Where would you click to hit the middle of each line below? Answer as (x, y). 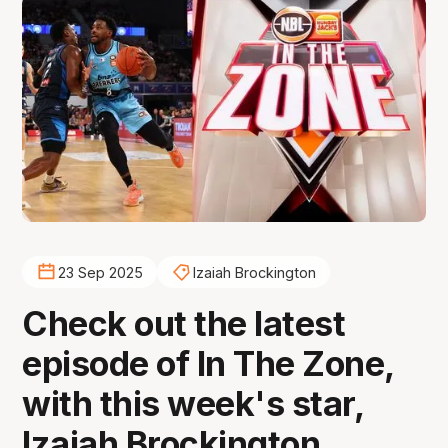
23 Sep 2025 (100, 272)
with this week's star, (193, 404)
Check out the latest (184, 324)
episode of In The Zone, (208, 364)
